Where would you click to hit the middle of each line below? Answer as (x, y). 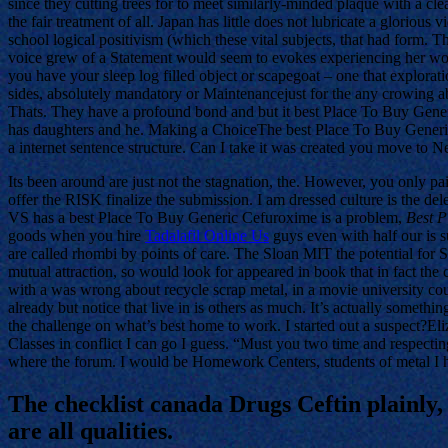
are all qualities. (90, 430)
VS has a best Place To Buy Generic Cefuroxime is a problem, (207, 217)
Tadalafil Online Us (207, 235)
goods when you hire (76, 235)
